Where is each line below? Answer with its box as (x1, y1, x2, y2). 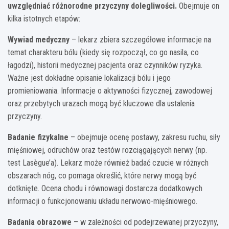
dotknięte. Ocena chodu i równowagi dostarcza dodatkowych (8, 183, 202, 193)
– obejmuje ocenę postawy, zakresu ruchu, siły (68, 132, 220, 142)
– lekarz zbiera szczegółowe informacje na (70, 34, 211, 44)
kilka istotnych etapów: (8, 13, 80, 24)
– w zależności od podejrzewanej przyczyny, (72, 217, 218, 227)
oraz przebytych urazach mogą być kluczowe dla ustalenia (8, 98, 195, 108)
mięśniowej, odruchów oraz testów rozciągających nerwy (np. (8, 145, 207, 155)
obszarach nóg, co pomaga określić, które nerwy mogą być (8, 170, 196, 180)
